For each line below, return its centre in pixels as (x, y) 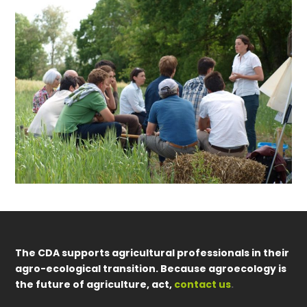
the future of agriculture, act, (94, 284)
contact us (203, 284)
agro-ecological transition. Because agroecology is (151, 268)
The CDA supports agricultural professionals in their (152, 253)
